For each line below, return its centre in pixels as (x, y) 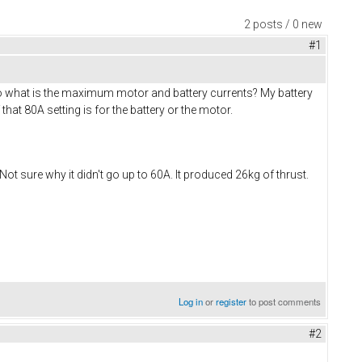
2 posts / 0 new (283, 25)
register (232, 301)
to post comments (284, 301)
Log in (191, 301)
